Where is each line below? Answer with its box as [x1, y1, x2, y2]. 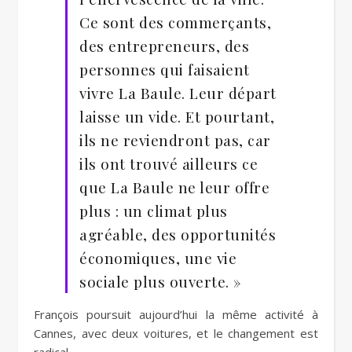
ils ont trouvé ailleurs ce [79, 153, 258, 174]
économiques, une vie [79, 247, 236, 268]
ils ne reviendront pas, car [79, 130, 271, 150]
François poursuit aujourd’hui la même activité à [34, 306, 318, 322]
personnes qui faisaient [79, 59, 250, 79]
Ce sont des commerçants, [79, 12, 271, 32]
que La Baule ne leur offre [79, 177, 269, 197]
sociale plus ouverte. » [79, 271, 242, 291]
